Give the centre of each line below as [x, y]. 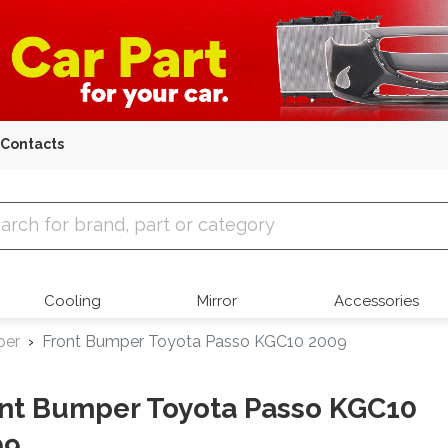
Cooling [73, 301]
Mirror [217, 301]
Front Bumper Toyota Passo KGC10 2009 [194, 342]
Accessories [376, 301]
